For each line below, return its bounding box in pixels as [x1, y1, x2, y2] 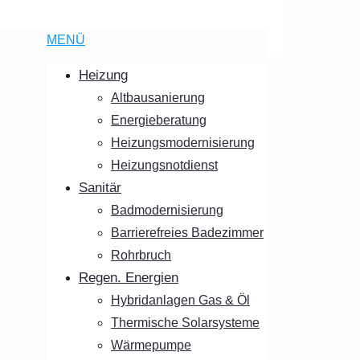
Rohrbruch [111, 248, 171, 262]
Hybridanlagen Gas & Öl [111, 293, 250, 307]
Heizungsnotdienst [111, 158, 218, 172]
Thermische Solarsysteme [111, 316, 260, 329]
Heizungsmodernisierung [111, 136, 255, 149]
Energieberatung [111, 113, 207, 127]
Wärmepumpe [111, 338, 191, 352]
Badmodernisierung [111, 203, 223, 217]
